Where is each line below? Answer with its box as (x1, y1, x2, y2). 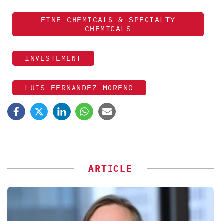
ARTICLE (88, 162, 133, 174)
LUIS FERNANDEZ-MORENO (25, 82, 134, 92)
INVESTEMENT (25, 53, 82, 63)
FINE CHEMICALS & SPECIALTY (40, 14, 176, 24)
